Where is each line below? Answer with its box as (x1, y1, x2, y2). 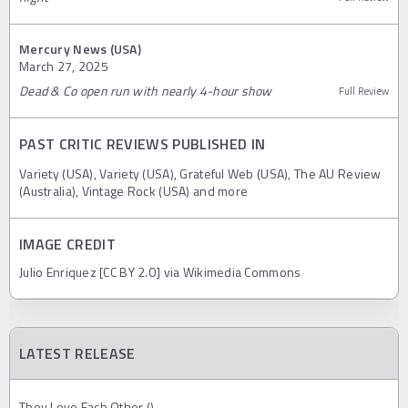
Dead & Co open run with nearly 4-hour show (19, 80, 272, 100)
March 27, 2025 (19, 56, 108, 76)
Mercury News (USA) (19, 38, 142, 58)
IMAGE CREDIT (19, 232, 116, 255)
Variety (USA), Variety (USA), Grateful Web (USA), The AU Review (19, 163, 382, 183)
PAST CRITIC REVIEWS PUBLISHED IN (19, 132, 266, 155)
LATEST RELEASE (19, 342, 136, 364)
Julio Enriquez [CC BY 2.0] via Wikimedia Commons (19, 261, 301, 281)
